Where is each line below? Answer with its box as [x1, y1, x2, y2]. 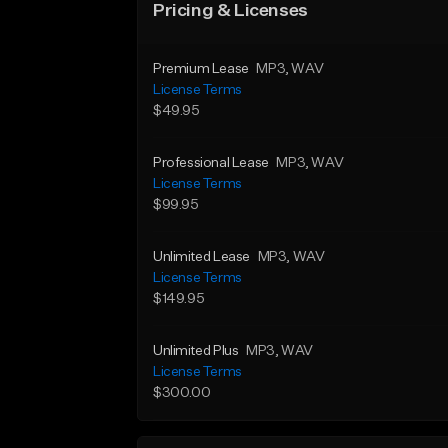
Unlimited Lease [153, 250, 250, 264]
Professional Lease [153, 156, 269, 170]
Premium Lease [153, 62, 249, 76]
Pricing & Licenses [153, 2, 308, 20]
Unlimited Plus [153, 344, 239, 358]
